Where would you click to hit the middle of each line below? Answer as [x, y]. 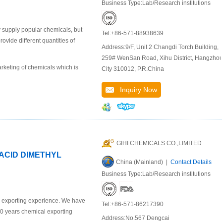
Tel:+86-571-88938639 [133, 33]
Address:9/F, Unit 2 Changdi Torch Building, [160, 47]
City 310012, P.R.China [133, 69]
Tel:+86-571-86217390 [133, 204]
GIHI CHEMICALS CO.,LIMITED [159, 143]
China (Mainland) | [143, 162]
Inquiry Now [136, 90]
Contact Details [191, 162]
